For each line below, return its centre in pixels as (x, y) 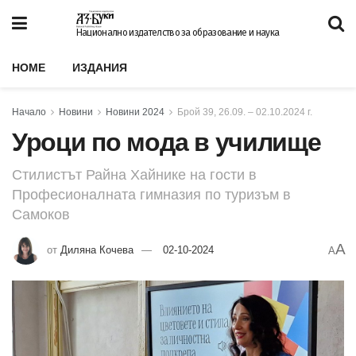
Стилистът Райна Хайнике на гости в (134, 174)
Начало (29, 112)
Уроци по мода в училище (166, 142)
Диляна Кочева (97, 250)
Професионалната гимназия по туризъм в (151, 194)
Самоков (41, 214)
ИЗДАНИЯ (100, 68)
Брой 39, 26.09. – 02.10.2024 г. (245, 112)
